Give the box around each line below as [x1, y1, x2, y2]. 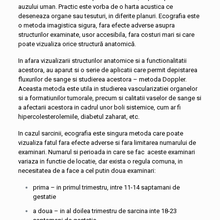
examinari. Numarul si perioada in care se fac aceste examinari [18, 148, 195, 156]
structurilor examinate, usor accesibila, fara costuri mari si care [18, 30, 194, 38]
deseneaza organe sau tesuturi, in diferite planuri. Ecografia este [18, 12, 199, 20]
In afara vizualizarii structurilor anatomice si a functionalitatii [18, 56, 187, 64]
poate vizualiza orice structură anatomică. [18, 40, 136, 48]
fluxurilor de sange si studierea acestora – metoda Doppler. [18, 75, 187, 83]
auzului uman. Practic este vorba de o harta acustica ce [18, 2, 173, 10]
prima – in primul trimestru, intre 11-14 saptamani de [32, 183, 180, 191]
